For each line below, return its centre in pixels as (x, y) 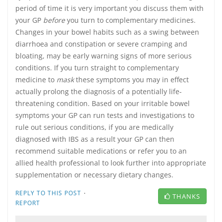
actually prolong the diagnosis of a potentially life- (99, 91)
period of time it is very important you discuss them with (110, 8)
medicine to (35, 80)
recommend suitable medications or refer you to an (101, 151)
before (54, 20)
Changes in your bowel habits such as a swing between (107, 32)
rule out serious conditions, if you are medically (94, 127)
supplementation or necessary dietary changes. (94, 175)
